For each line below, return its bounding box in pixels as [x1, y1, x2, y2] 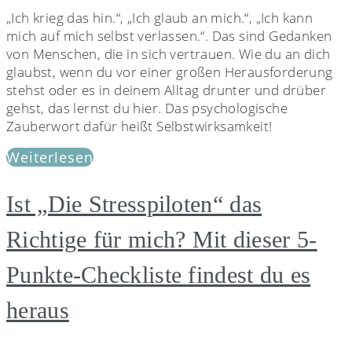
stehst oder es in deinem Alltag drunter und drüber [6, 80, 326, 99]
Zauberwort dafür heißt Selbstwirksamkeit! [6, 116, 273, 135]
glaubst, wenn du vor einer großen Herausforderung [6, 62, 333, 81]
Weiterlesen [6, 147, 93, 167]
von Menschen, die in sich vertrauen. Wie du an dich [6, 44, 331, 63]
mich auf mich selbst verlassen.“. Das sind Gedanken [6, 26, 332, 45]
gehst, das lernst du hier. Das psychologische [6, 98, 288, 117]
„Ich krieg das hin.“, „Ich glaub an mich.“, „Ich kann [6, 8, 313, 27]
